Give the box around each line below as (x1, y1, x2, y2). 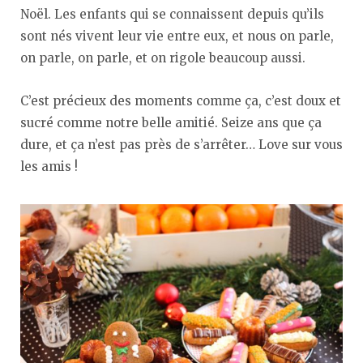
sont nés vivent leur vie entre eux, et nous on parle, (20, 28, 334, 45)
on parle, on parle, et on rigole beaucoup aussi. (20, 50, 305, 66)
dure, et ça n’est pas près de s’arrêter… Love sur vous (20, 137, 343, 153)
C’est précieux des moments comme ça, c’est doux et (20, 93, 341, 109)
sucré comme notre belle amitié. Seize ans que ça (20, 115, 322, 131)
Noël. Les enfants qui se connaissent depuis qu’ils (20, 6, 324, 23)
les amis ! (20, 159, 78, 175)
